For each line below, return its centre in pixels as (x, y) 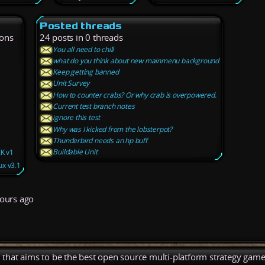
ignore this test (77, 118)
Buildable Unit (75, 152)
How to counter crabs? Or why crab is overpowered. (135, 95)
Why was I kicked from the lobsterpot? (112, 129)
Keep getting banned (86, 72)
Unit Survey (71, 83)
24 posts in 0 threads (81, 37)
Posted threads (81, 25)
